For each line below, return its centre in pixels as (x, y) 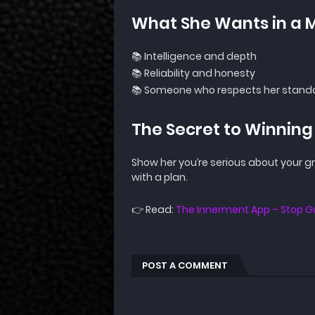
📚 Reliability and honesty (193, 73)
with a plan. (160, 177)
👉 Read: (154, 210)
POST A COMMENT (185, 265)
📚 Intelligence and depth (194, 56)
